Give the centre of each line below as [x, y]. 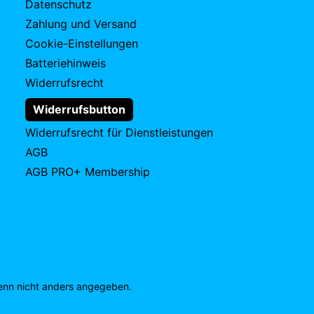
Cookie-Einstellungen [82, 43]
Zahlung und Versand [81, 24]
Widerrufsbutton [80, 110]
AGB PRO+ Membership [88, 172]
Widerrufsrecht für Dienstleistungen [119, 133]
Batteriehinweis [66, 63]
